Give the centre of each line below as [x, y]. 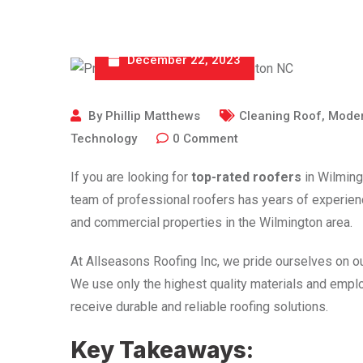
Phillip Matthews [153, 115]
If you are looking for [131, 177]
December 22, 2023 [184, 60]
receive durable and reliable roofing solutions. [199, 306]
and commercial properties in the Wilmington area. [211, 222]
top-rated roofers [246, 177]
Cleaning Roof [280, 115]
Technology [104, 138]
